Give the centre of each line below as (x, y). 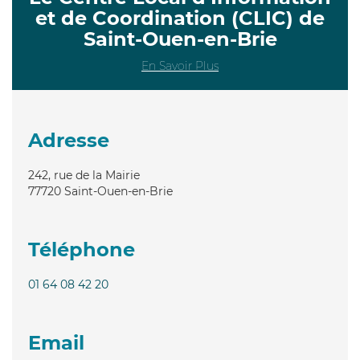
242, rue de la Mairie (84, 175)
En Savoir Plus (180, 65)
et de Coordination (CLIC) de (180, 18)
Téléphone (82, 249)
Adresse (69, 140)
